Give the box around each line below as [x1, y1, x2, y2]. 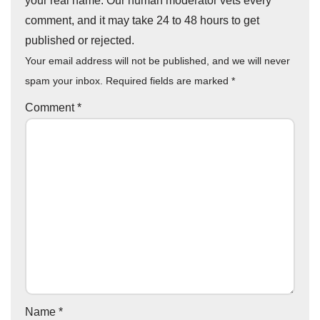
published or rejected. [25, 34, 134, 47]
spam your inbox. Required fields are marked [25, 75, 231, 87]
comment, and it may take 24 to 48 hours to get [25, 14, 259, 27]
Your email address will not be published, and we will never [25, 55, 290, 67]
